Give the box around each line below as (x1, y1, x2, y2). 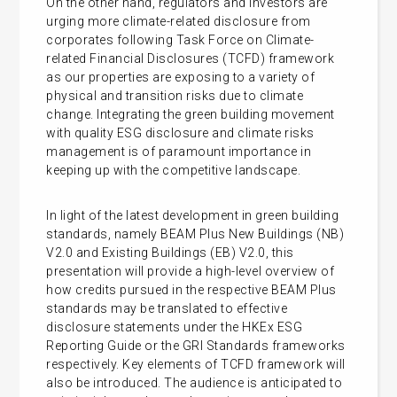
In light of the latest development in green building (46, 207, 339, 222)
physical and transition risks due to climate (46, 88, 304, 103)
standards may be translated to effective (46, 300, 288, 315)
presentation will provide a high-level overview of (46, 263, 335, 278)
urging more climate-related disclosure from (46, 13, 311, 28)
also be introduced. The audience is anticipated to (46, 375, 343, 390)
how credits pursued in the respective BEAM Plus (46, 282, 337, 297)
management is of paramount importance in (46, 144, 312, 159)
